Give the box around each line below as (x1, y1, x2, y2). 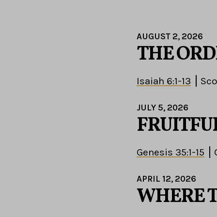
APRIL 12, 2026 (137, 173, 196, 184)
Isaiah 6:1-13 (137, 75, 191, 87)
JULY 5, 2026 (137, 102, 188, 113)
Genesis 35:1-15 (137, 146, 204, 158)
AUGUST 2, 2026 (137, 31, 203, 42)
